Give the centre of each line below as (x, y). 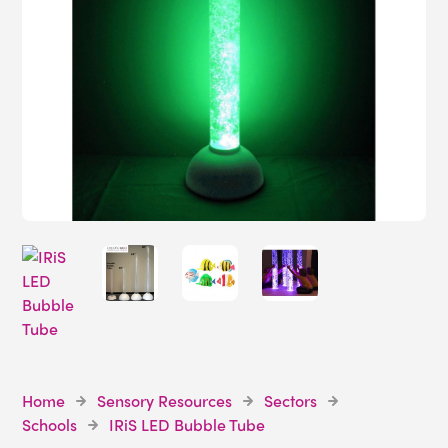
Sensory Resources (165, 401)
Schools (50, 425)
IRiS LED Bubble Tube (187, 425)
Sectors (291, 401)
